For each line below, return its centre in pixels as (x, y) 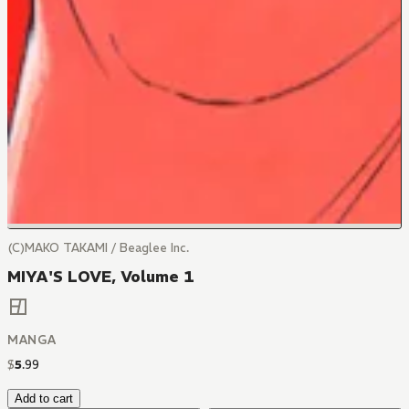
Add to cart (44, 399)
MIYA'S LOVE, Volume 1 (101, 277)
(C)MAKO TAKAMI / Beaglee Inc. (98, 248)
